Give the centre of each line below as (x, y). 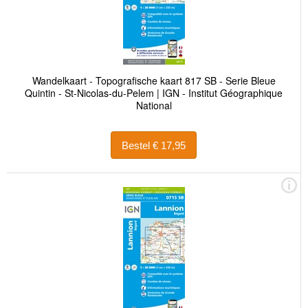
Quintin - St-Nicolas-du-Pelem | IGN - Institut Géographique (154, 93)
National (154, 106)
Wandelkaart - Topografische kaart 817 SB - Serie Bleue (154, 81)
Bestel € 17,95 (169, 145)
